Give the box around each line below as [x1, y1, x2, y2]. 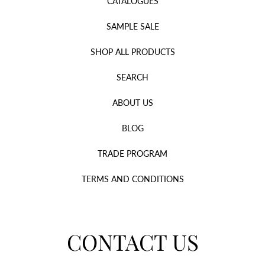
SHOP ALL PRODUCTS [90, 47, 175, 57]
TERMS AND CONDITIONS [81, 174, 184, 185]
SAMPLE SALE [106, 22, 159, 32]
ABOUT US [112, 98, 153, 108]
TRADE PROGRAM [98, 149, 167, 159]
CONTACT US [66, 227, 199, 257]
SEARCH [117, 73, 148, 83]
